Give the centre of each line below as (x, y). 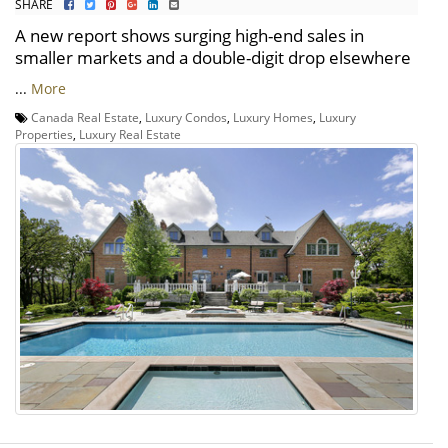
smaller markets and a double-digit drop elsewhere (213, 57)
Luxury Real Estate (130, 133)
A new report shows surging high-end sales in (189, 35)
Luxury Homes (273, 116)
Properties (44, 133)
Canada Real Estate (85, 116)
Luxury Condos (186, 116)
